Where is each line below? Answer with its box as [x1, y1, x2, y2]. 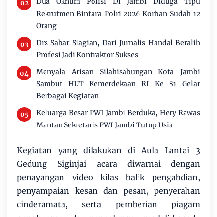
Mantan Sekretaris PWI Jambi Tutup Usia [36, 121, 173, 130]
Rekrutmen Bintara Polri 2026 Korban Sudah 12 [36, 9, 200, 18]
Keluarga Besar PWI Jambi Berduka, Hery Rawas [36, 108, 200, 118]
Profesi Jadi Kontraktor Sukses [36, 50, 138, 60]
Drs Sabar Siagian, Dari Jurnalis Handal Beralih [36, 38, 200, 47]
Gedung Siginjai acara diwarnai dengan [17, 159, 200, 169]
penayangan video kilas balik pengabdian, [17, 172, 200, 183]
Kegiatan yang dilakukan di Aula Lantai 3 [17, 145, 200, 155]
